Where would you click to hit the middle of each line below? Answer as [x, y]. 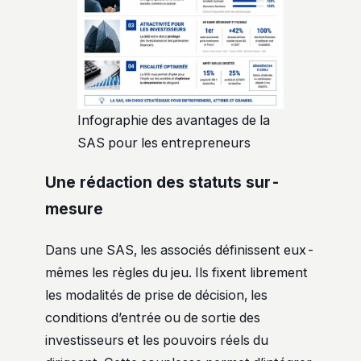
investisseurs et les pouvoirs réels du [157, 340]
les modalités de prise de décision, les [156, 295]
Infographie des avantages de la [174, 120]
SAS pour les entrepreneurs [164, 142]
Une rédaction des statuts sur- [163, 183]
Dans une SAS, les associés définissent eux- [180, 250]
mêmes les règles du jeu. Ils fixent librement [176, 273]
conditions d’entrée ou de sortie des [153, 318]
